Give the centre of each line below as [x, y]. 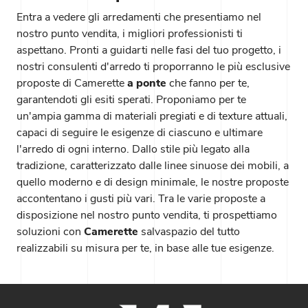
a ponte [147, 83]
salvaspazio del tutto [189, 231]
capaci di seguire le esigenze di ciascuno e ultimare [140, 132]
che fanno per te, [208, 83]
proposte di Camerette [72, 83]
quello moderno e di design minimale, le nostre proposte [153, 182]
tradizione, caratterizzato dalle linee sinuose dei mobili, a [153, 165]
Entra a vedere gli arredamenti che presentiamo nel [139, 17]
